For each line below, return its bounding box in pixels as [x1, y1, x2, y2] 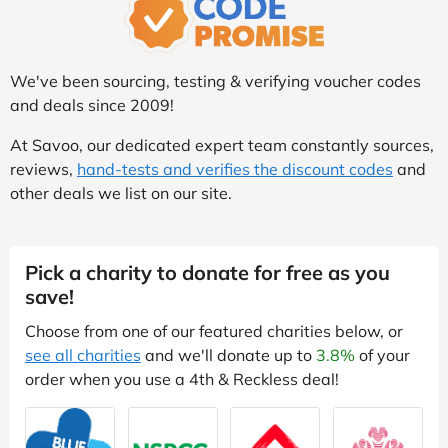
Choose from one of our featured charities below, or [25, 320, 403, 341]
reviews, [10, 158, 77, 179]
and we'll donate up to [141, 344, 316, 365]
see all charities [25, 344, 141, 365]
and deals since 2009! [10, 94, 174, 115]
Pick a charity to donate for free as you [25, 259, 390, 285]
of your [355, 344, 410, 365]
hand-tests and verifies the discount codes [77, 158, 393, 179]
